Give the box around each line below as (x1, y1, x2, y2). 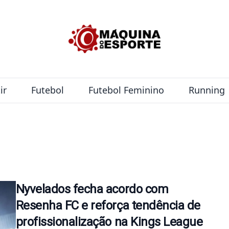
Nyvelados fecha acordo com (15, 181, 169, 196)
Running (188, 83, 225, 96)
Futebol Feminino (88, 83, 164, 96)
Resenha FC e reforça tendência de (15, 198, 200, 213)
